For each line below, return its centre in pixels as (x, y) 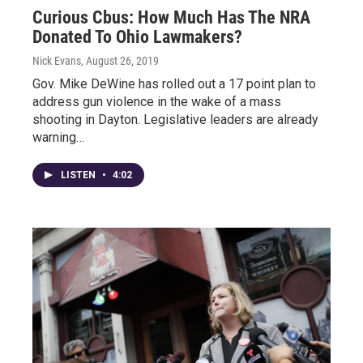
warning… (58, 137)
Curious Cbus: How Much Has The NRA (171, 17)
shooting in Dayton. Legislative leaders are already (175, 120)
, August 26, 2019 (120, 61)
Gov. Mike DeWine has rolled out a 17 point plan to (174, 84)
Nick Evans (57, 61)
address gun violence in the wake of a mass (157, 102)
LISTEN (79, 175)
